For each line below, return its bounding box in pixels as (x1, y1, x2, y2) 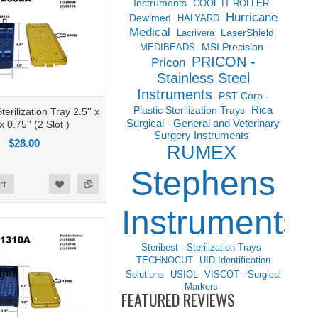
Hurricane (225, 10, 278, 24)
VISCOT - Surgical (204, 269, 281, 280)
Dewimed (128, 12, 171, 23)
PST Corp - (219, 91, 269, 102)
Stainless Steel (156, 70, 250, 86)
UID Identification (199, 255, 270, 265)
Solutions (125, 269, 164, 280)
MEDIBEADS (139, 42, 195, 53)
